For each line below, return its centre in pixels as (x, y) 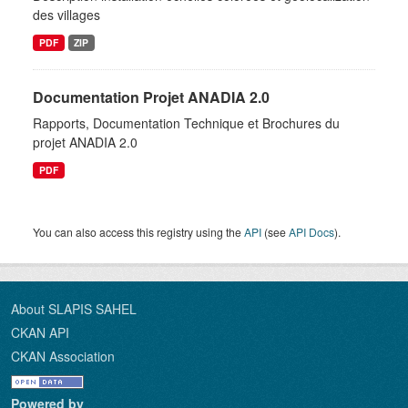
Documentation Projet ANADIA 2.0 (151, 97)
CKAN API (40, 332)
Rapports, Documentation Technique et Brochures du (186, 123)
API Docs (311, 232)
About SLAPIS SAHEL (74, 309)
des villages (66, 15)
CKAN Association (63, 356)
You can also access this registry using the (138, 232)
